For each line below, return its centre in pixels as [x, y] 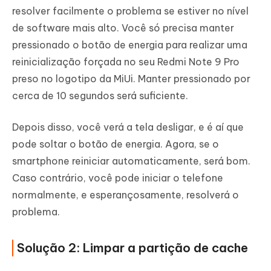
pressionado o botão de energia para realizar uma [130, 45]
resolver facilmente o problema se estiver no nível [130, 11]
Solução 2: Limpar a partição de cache [132, 248]
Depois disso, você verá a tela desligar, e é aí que [128, 127]
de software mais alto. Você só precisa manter [123, 28]
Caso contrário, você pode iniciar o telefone [118, 178]
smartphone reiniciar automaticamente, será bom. [131, 161]
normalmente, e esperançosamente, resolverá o [126, 195]
